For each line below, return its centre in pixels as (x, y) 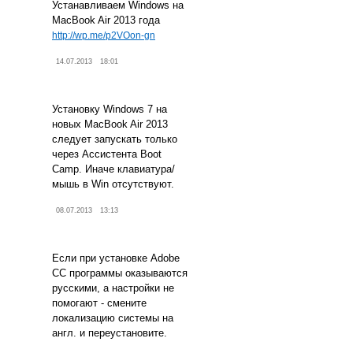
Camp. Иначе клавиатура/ (113, 169)
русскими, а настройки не (113, 288)
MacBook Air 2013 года (106, 20)
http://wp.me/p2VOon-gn (104, 36)
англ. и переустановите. (110, 333)
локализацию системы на (113, 318)
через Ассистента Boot (107, 154)
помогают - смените (99, 303)
